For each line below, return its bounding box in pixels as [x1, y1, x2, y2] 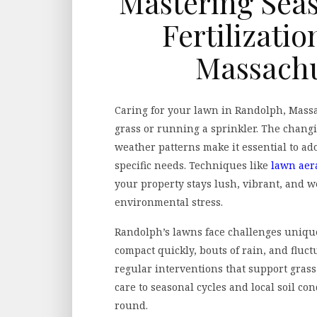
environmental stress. [115, 195, 223, 209]
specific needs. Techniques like [115, 158, 271, 172]
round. [115, 298, 148, 312]
